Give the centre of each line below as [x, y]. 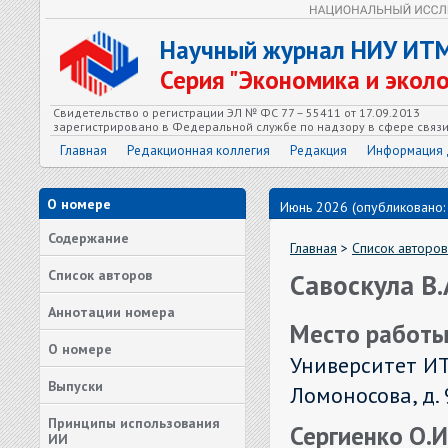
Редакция [318, 150]
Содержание [88, 238]
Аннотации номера [111, 312]
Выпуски [75, 386]
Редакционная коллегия [198, 150]
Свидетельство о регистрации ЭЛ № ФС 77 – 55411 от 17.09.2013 [236, 112]
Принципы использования [134, 423]
